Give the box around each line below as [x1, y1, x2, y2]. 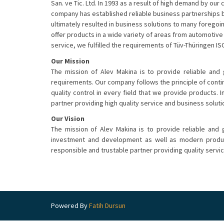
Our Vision [51, 114, 84, 123]
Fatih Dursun [89, 200, 125, 210]
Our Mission [51, 56, 89, 65]
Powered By [51, 200, 89, 210]
